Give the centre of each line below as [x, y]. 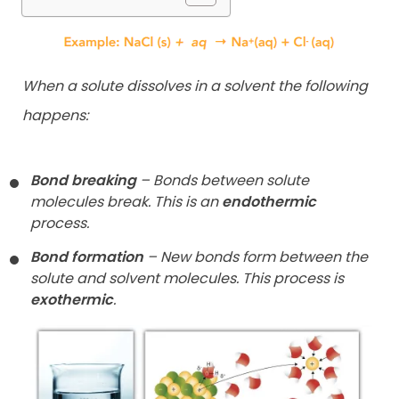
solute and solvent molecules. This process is [187, 278]
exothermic [72, 299]
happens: [55, 115]
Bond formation [87, 256]
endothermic [269, 202]
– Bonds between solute [223, 181]
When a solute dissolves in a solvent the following [195, 85]
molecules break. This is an [126, 202]
